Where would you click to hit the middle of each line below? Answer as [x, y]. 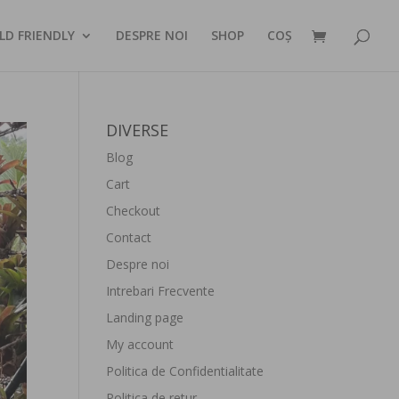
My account [140, 344]
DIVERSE [138, 130]
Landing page [145, 318]
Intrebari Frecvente [161, 291]
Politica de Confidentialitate [185, 371]
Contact [129, 237]
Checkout [134, 211]
